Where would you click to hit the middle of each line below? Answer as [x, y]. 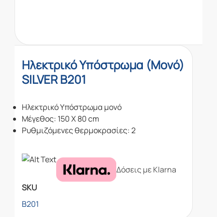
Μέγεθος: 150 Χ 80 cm [61, 119]
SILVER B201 [54, 79]
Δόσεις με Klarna [146, 170]
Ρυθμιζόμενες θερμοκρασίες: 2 [79, 131]
